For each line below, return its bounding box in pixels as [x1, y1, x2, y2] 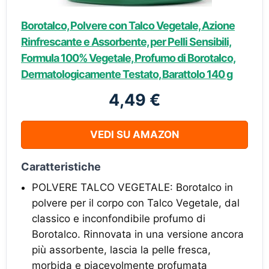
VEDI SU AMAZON [89, 128, 180, 141]
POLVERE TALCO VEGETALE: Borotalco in [32, 181, 233, 193]
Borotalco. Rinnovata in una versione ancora [32, 228, 244, 240]
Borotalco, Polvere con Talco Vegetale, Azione [21, 19, 235, 32]
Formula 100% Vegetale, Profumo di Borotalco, [21, 52, 235, 64]
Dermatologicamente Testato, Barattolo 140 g [21, 68, 232, 80]
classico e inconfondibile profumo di [32, 213, 205, 225]
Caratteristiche [21, 160, 101, 173]
